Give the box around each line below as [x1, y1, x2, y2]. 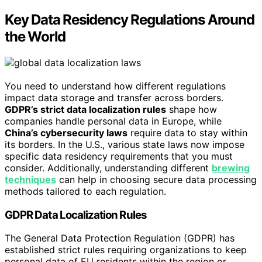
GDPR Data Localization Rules [5, 208, 147, 222]
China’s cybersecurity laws [5, 126, 127, 139]
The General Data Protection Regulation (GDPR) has [5, 232, 235, 244]
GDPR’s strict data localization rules [5, 103, 166, 115]
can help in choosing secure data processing [56, 173, 257, 185]
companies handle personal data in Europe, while [5, 115, 222, 127]
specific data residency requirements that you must [5, 150, 233, 162]
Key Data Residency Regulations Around [5, 11, 254, 28]
